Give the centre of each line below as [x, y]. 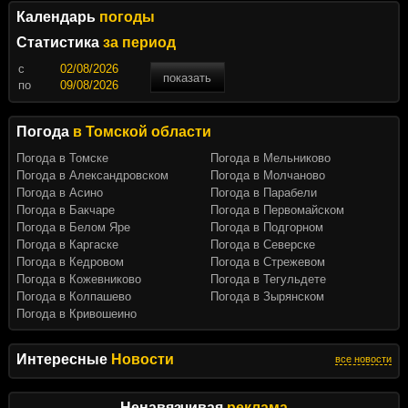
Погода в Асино [59, 193]
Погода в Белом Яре [73, 228]
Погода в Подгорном [267, 228]
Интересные [63, 360]
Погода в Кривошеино [76, 314]
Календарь [57, 17]
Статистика [59, 43]
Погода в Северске [263, 245]
